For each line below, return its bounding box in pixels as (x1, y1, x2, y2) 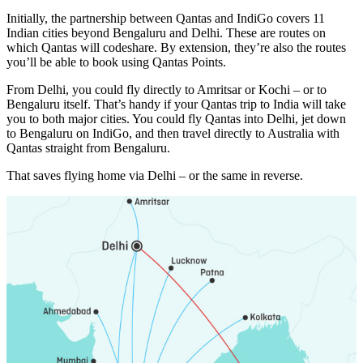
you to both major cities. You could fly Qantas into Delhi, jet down (6, 112, 346, 126)
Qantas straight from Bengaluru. (6, 141, 170, 156)
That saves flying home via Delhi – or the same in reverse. (6, 169, 303, 183)
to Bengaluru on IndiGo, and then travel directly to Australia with (6, 126, 340, 141)
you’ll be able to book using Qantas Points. (6, 55, 226, 70)
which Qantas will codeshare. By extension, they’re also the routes (6, 41, 346, 55)
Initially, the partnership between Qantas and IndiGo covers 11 (6, 11, 325, 26)
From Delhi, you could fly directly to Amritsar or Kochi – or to (6, 83, 327, 97)
